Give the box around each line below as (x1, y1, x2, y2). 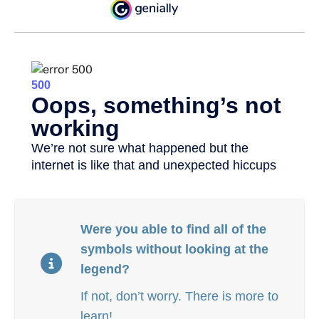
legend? (80, 262, 130, 277)
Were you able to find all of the (80, 222, 266, 237)
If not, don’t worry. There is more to (80, 289, 278, 304)
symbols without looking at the (80, 242, 268, 257)
